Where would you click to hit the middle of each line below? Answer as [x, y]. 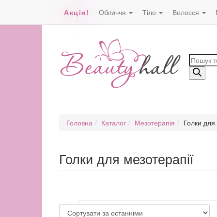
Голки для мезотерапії [126, 159]
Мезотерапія [155, 123]
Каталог [114, 123]
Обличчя [113, 12]
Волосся [187, 12]
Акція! [77, 12]
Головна [79, 123]
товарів [201, 68]
